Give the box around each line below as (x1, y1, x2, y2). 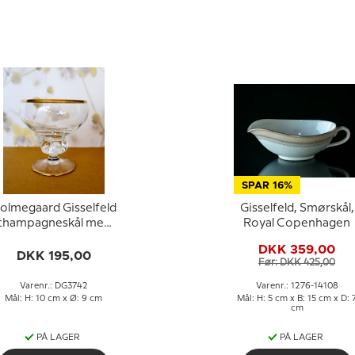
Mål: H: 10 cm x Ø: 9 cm (5, 295, 102, 303)
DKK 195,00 (16, 250, 91, 262)
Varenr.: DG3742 (19, 282, 88, 290)
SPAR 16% (241, 181, 292, 191)
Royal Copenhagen (243, 218, 350, 229)
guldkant (29, 233, 78, 244)
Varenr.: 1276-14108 (255, 282, 338, 290)
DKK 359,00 (258, 242, 335, 256)
